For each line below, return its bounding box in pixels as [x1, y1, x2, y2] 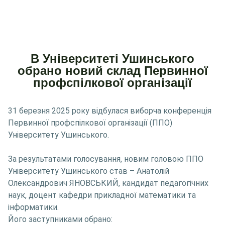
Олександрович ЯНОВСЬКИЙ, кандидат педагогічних [8, 178, 208, 188]
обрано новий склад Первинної [17, 64, 208, 78]
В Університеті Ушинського [31, 52, 194, 66]
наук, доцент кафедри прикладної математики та [8, 190, 196, 200]
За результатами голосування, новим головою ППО [8, 154, 203, 164]
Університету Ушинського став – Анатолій [8, 166, 169, 176]
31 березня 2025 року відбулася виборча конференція [8, 106, 211, 116]
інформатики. [8, 202, 59, 212]
